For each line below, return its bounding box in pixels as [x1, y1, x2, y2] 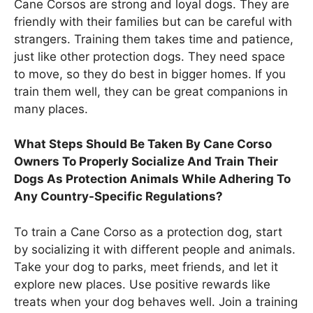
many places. [14, 101, 88, 116]
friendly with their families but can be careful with [14, 14, 292, 29]
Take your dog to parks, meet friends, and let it [14, 259, 278, 274]
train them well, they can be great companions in [14, 84, 288, 99]
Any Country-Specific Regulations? [14, 189, 223, 204]
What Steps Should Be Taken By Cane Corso [14, 137, 272, 152]
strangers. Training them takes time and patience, [14, 31, 293, 46]
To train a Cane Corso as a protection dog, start [14, 224, 282, 239]
